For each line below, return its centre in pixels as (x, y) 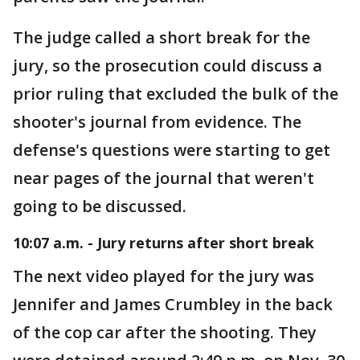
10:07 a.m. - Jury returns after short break (164, 242)
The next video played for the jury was (164, 276)
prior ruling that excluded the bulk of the (176, 93)
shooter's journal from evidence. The (157, 121)
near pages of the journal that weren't (164, 178)
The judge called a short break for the (162, 37)
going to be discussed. (102, 206)
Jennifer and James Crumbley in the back (173, 304)
